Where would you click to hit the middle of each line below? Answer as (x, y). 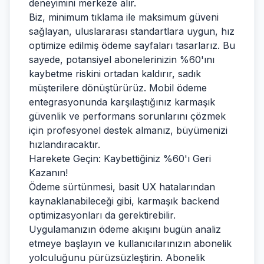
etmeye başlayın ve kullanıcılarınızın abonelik (130, 243)
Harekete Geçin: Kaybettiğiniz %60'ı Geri (120, 159)
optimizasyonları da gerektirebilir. (102, 215)
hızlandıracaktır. (65, 144)
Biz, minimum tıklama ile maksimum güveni (124, 17)
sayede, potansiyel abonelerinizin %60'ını (122, 60)
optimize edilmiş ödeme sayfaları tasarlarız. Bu (132, 45)
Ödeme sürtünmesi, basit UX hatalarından (122, 187)
